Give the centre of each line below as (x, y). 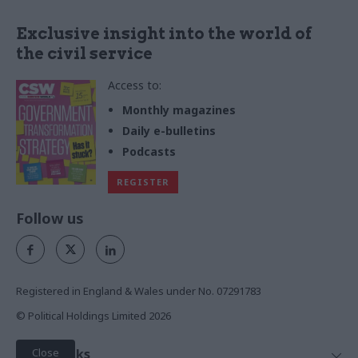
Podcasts (149, 152)
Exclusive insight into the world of (164, 34)
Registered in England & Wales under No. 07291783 (139, 291)
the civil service (84, 54)
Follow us (50, 219)
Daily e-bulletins (169, 131)
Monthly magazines (179, 110)
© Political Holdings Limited (82, 316)
